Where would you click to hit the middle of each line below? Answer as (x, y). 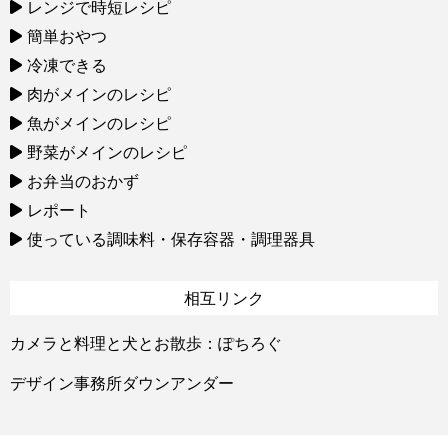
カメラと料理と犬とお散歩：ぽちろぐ (146, 342)
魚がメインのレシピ (99, 122)
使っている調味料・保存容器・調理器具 (171, 238)
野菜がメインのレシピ (107, 151)
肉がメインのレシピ (99, 93)
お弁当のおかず (83, 180)
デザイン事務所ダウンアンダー (122, 382)
